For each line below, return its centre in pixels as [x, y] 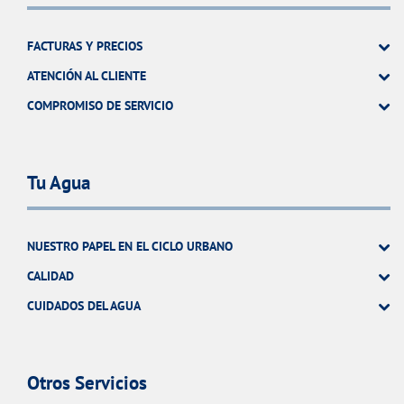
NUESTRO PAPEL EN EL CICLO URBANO [130, 246]
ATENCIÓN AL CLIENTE [87, 75]
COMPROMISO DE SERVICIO [100, 105]
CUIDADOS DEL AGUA [84, 305]
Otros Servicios [87, 383]
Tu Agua [59, 182]
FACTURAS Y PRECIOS [85, 46]
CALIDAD [50, 275]
